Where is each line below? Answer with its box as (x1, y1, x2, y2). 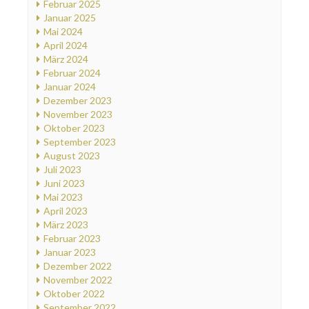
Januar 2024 (43, 81, 96, 93)
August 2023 (43, 150, 100, 162)
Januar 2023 (43, 246, 96, 259)
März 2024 (43, 53, 88, 66)
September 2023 (43, 136, 116, 148)
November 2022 (43, 274, 112, 286)
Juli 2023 (43, 163, 81, 176)
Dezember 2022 (43, 260, 112, 272)
